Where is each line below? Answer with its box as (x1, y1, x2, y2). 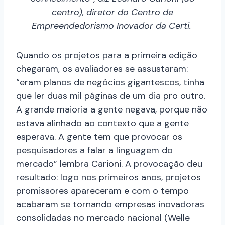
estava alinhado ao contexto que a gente (16, 117, 189, 130)
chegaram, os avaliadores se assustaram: (16, 63, 188, 75)
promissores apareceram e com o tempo (16, 185, 189, 197)
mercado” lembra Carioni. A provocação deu (16, 158, 202, 170)
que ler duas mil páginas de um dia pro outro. (16, 90, 205, 102)
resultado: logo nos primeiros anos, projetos (16, 171, 201, 184)
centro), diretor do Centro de (52, 6, 173, 19)
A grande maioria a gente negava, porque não (16, 103, 207, 116)
